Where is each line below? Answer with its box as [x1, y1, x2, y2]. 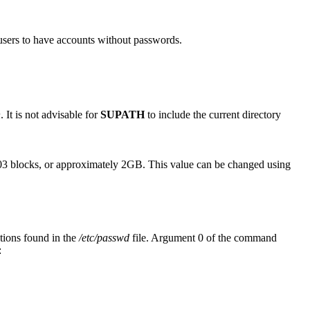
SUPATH [100, 108, 145, 120]
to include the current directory [145, 108, 281, 120]
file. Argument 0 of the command [129, 231, 277, 244]
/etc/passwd [79, 231, 129, 244]
